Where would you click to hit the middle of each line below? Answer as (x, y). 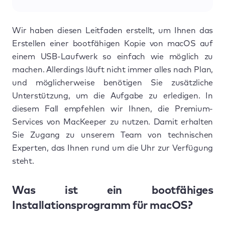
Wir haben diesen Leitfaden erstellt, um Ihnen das (113, 30)
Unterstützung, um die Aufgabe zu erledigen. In (113, 96)
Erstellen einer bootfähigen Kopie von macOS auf (113, 43)
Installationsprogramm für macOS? (102, 206)
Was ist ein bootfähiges (113, 191)
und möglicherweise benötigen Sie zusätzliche (113, 83)
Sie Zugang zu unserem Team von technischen (113, 135)
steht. (23, 161)
